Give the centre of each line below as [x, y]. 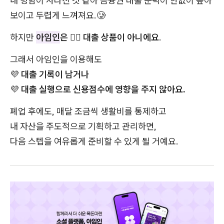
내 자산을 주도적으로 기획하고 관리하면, [83, 126]
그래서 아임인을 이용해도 [56, 59]
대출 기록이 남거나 [55, 74]
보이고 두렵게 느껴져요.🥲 [58, 15]
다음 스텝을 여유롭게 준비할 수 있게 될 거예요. [94, 141]
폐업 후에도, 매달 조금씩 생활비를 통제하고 [88, 111]
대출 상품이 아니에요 [121, 37]
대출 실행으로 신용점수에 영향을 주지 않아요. [103, 89]
